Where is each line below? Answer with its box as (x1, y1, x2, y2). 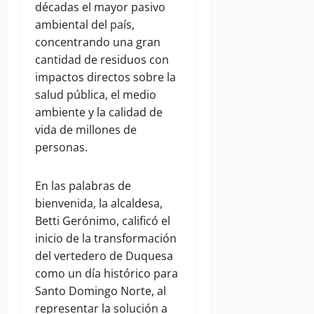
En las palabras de (35, 178, 131, 194)
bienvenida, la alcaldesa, (35, 196, 163, 212)
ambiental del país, (35, 17, 135, 33)
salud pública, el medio (35, 87, 156, 103)
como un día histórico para (35, 266, 178, 282)
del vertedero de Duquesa (35, 248, 173, 264)
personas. (35, 139, 88, 156)
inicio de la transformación (35, 231, 177, 247)
